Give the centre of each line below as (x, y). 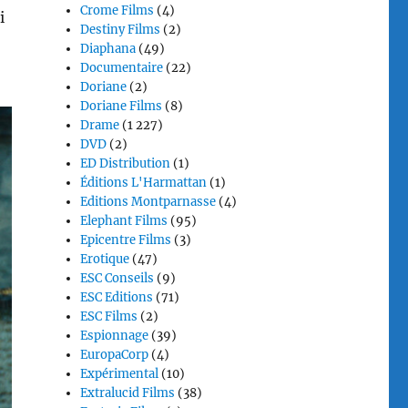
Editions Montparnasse (148, 202)
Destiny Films (121, 30)
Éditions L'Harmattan (144, 183)
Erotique (105, 259)
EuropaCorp (115, 355)
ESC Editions (117, 297)
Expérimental (120, 374)
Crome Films (117, 10)
